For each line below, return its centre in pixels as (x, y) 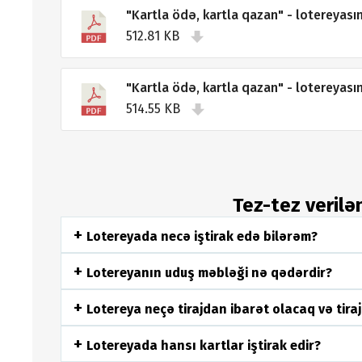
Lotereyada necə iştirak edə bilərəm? (202, 236)
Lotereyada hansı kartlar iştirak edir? (203, 345)
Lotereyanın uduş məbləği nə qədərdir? (209, 272)
